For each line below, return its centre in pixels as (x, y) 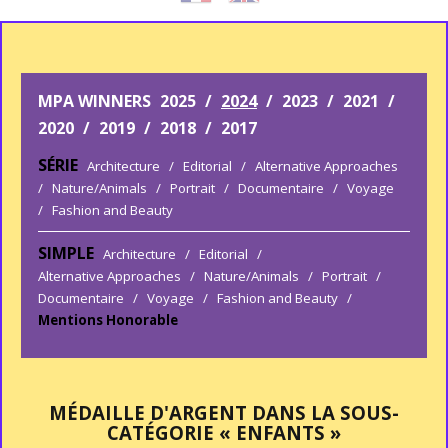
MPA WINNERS (94, 101)
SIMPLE (66, 253)
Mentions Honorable (108, 320)
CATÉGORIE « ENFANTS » (224, 433)
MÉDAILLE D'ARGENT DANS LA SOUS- (224, 413)
